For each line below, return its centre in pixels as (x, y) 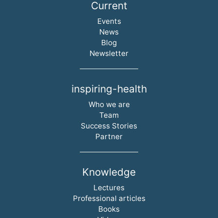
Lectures (109, 187)
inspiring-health (109, 89)
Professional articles (109, 198)
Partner (109, 136)
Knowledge (109, 172)
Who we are (109, 104)
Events (109, 21)
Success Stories (109, 126)
